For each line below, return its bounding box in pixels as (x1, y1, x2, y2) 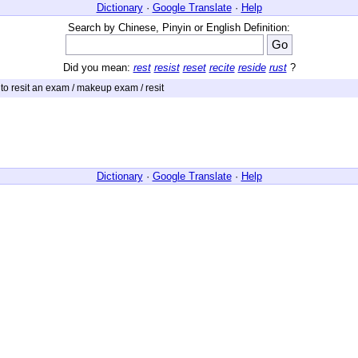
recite (209, 62, 235, 74)
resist (153, 62, 180, 74)
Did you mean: (62, 62, 133, 74)
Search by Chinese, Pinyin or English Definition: (68, 22, 290, 34)
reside (237, 62, 266, 74)
